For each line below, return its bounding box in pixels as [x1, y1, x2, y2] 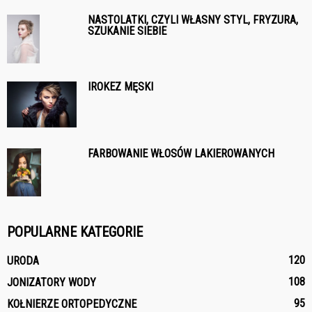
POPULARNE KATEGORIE [7, 223, 143, 240]
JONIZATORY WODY [7, 275, 96, 289]
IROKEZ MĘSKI [88, 79, 153, 93]
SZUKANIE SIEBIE [88, 24, 166, 38]
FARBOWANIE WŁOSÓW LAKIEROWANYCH [88, 146, 274, 160]
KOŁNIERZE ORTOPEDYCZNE [7, 297, 136, 311]
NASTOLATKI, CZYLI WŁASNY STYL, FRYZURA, [88, 13, 298, 26]
